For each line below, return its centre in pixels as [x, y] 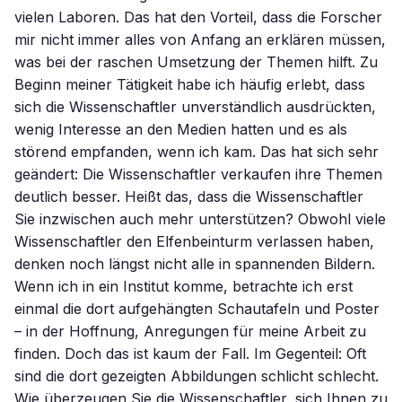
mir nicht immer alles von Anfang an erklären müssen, [200, 39]
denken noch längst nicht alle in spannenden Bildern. [195, 264]
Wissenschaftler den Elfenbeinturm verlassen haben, [194, 241]
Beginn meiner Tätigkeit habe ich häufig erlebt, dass [190, 84]
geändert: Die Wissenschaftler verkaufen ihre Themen [198, 174]
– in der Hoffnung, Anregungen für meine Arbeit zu [190, 331]
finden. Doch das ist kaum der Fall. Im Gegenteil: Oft [190, 354]
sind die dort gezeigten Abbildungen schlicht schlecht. [197, 376]
